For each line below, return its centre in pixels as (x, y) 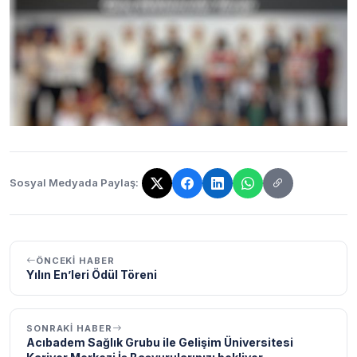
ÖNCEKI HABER (75, 260)
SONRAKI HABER (69, 328)
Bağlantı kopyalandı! (67, 192)
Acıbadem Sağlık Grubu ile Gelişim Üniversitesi (160, 342)
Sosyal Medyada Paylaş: (74, 183)
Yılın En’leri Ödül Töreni (92, 274)
